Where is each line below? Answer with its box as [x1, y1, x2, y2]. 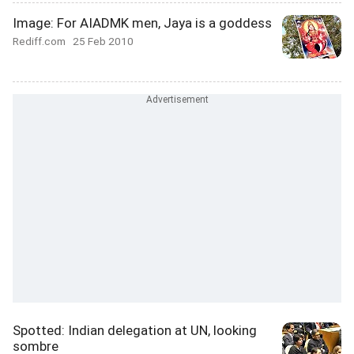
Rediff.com [13, 35, 73, 47]
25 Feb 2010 [73, 35, 134, 47]
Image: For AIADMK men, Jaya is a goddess [13, 15, 272, 31]
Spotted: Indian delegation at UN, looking [13, 322, 257, 338]
